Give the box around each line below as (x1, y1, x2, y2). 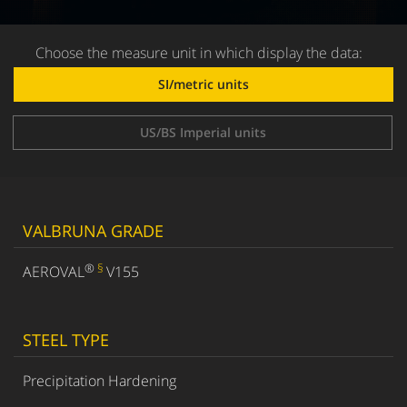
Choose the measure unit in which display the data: (35, 43, 362, 63)
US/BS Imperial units (139, 124, 266, 141)
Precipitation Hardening (23, 371, 176, 391)
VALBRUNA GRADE (23, 220, 164, 242)
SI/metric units (158, 75, 249, 93)
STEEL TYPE (23, 329, 109, 351)
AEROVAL (23, 262, 84, 282)
